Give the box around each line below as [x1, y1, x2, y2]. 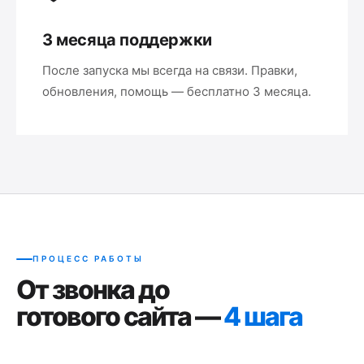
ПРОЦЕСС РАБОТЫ [32, 253, 144, 263]
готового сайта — [16, 301, 223, 332]
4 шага [223, 301, 302, 332]
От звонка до [16, 274, 169, 305]
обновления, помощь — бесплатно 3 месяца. [42, 84, 311, 99]
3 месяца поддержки [42, 30, 212, 50]
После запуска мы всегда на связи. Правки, [42, 63, 297, 78]
